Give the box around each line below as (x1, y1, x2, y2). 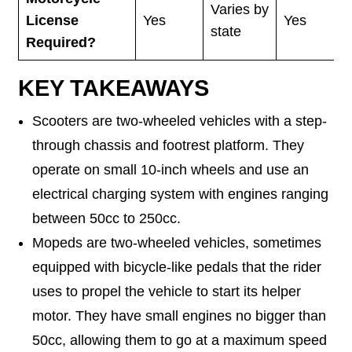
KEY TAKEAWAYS (18, 75, 210, 101)
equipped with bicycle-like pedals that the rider (31, 258, 321, 275)
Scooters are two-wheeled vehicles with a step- (31, 112, 327, 129)
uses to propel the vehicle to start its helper (31, 283, 301, 299)
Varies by (211, 2, 269, 18)
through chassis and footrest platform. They (31, 137, 304, 153)
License (26, 13, 79, 29)
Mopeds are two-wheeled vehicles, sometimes (31, 234, 321, 251)
